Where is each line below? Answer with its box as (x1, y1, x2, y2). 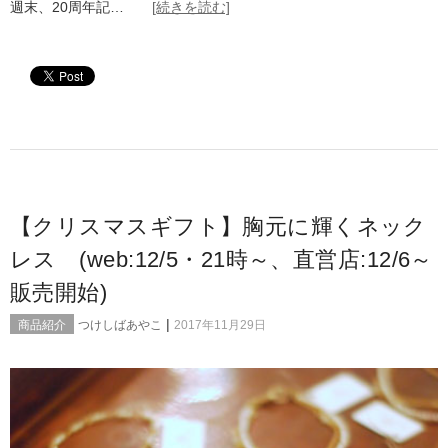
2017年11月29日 (174, 317, 266, 332)
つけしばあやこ (78, 317, 162, 332)
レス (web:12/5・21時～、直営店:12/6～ (10, 246, 433, 272)
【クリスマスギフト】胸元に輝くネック (10, 213, 427, 239)
